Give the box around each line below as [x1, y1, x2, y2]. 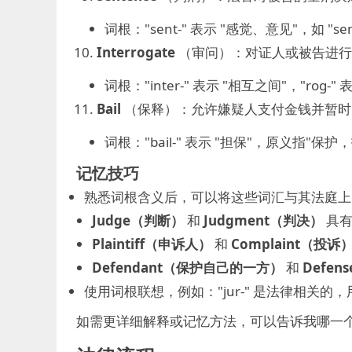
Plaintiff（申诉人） [92, 235, 211, 253]
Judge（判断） [92, 211, 184, 229]
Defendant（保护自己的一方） [92, 258, 283, 277]
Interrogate [96, 43, 175, 61]
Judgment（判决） [203, 211, 323, 229]
